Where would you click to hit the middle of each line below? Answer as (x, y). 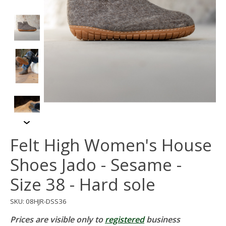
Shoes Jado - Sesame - (96, 165)
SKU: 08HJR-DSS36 (38, 201)
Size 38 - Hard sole (83, 185)
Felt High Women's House (111, 145)
